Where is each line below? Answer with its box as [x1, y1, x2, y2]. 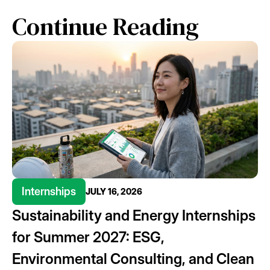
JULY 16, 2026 [86, 186, 142, 196]
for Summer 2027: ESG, [12, 228, 165, 246]
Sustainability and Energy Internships [12, 206, 256, 224]
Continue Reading [12, 10, 199, 43]
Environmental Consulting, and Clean [12, 250, 254, 268]
